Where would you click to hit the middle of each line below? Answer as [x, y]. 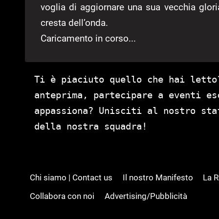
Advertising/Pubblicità [146, 196]
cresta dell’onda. [74, 23]
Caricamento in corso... [88, 39]
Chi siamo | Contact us [71, 178]
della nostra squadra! [91, 126]
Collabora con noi [62, 196]
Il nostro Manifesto [158, 178]
